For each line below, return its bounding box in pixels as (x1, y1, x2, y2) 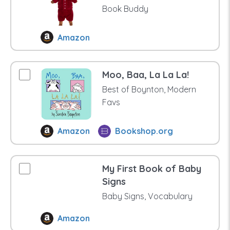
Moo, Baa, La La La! (102, 69, 189, 81)
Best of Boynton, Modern (102, 84, 196, 95)
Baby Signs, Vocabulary (102, 190, 193, 201)
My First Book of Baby (102, 162, 201, 175)
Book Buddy (102, 3, 148, 14)
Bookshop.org (115, 126, 174, 137)
